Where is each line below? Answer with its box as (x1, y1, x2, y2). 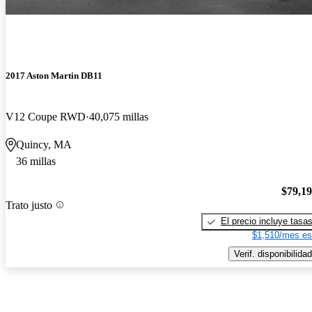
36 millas (16, 155, 56, 168)
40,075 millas (89, 111, 148, 123)
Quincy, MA (16, 139, 72, 151)
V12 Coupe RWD (6, 111, 86, 123)
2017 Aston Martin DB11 (6, 70, 102, 81)
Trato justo (6, 198, 52, 211)
